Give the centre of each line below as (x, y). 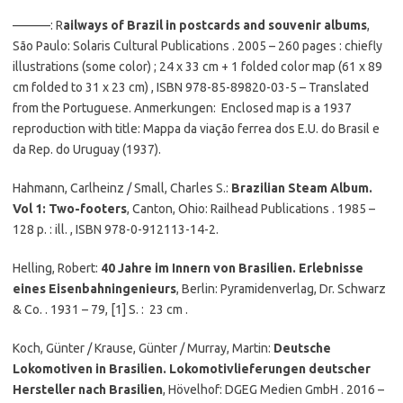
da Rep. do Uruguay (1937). (87, 149)
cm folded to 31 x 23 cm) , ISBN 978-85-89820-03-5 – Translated (191, 87)
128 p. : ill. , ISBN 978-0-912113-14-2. (116, 229)
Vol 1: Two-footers (70, 209)
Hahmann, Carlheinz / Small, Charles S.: (122, 188)
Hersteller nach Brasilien (88, 390)
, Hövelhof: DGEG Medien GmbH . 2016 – (273, 390)
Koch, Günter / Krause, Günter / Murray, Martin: (143, 348)
